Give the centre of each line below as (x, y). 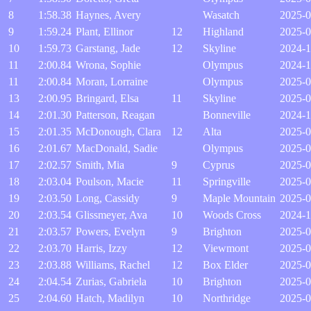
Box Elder (225, 265)
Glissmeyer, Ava (111, 215)
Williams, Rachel (113, 265)
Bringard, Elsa (107, 98)
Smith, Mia (100, 165)
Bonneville (227, 115)
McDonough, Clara (118, 132)
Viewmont (226, 248)
